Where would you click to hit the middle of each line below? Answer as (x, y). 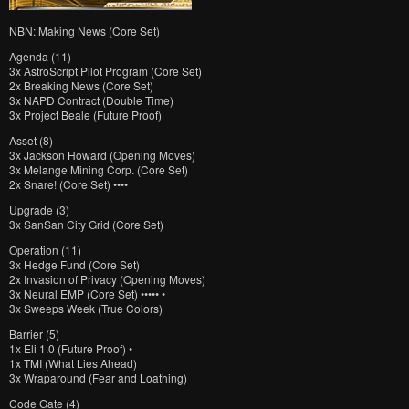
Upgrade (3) (39, 210)
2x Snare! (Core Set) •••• (68, 184)
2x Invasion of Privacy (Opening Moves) (107, 279)
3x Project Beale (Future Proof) (85, 115)
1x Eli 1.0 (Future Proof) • (71, 348)
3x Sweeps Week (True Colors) (86, 308)
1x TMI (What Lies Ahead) (73, 363)
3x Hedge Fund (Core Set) (74, 264)
